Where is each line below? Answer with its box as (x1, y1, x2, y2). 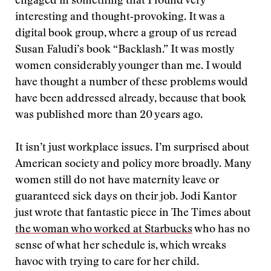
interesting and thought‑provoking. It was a (15, 12, 225, 23)
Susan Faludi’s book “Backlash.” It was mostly (15, 45, 234, 56)
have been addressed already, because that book (15, 94, 246, 105)
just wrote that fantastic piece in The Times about (15, 208, 251, 219)
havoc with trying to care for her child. (15, 257, 199, 268)
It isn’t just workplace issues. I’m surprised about (15, 143, 249, 154)
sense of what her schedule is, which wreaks (15, 241, 226, 252)
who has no (192, 224, 250, 235)
